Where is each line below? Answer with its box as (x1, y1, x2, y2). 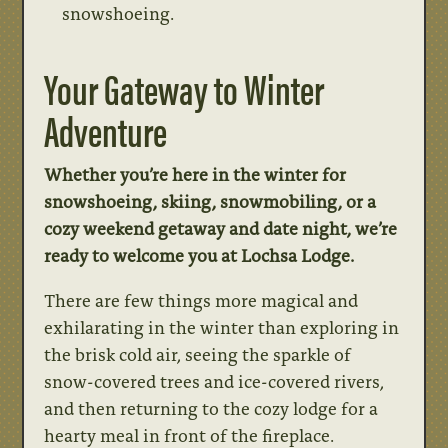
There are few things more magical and (44, 287, 359, 312)
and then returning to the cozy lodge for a (44, 395, 379, 420)
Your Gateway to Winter (44, 57, 325, 117)
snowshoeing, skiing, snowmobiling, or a (44, 188, 377, 213)
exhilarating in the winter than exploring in (44, 314, 400, 339)
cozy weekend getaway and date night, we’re (44, 215, 398, 240)
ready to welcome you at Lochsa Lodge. (44, 242, 359, 267)
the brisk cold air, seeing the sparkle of (44, 341, 352, 366)
